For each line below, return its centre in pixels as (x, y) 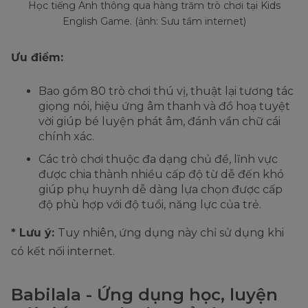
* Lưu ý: (34, 233)
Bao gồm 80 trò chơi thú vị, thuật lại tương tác (166, 91)
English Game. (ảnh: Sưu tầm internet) (154, 22)
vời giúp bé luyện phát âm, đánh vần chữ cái (159, 122)
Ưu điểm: (37, 58)
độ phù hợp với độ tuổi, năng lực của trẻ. (150, 205)
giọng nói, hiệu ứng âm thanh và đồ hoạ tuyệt (164, 107)
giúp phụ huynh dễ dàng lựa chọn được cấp (161, 190)
